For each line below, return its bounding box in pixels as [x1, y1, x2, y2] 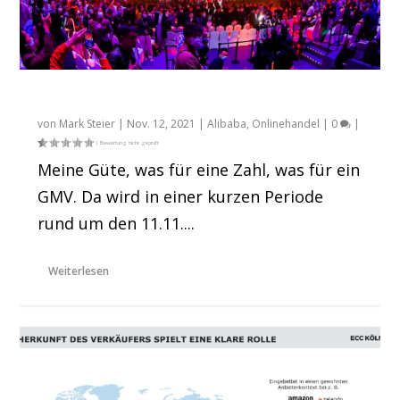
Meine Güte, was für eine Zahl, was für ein [37, 158, 361, 180]
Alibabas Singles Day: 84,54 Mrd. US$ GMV [37, 86, 350, 106]
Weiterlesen [48, 262, 110, 279]
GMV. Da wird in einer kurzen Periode [37, 185, 324, 207]
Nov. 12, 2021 [127, 115, 196, 131]
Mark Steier [59, 115, 116, 131]
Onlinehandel [252, 115, 321, 131]
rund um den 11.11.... [37, 212, 196, 234]
